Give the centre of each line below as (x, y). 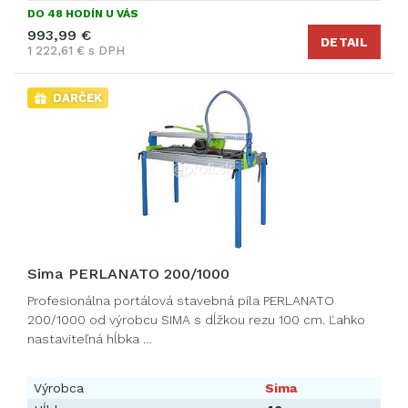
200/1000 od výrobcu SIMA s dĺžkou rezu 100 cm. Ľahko (196, 320)
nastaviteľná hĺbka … (90, 339)
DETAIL (344, 42)
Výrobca (59, 388)
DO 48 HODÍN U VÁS (83, 14)
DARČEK (77, 98)
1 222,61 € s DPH (76, 51)
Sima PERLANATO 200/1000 (128, 274)
